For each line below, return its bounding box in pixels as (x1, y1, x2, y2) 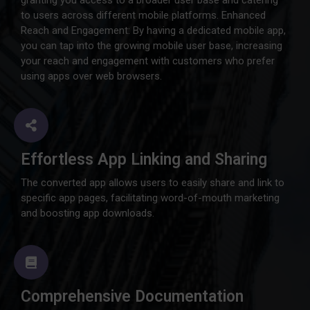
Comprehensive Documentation (21, 287, 244, 306)
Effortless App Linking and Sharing (21, 150, 267, 169)
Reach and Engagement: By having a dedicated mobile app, (21, 24, 286, 37)
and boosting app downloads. (21, 207, 154, 219)
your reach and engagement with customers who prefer (21, 55, 275, 67)
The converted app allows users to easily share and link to (21, 176, 284, 189)
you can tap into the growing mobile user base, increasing (21, 39, 282, 52)
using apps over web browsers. (21, 70, 162, 82)
